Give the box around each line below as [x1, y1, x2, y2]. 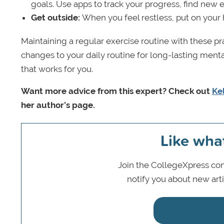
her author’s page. [21, 99, 95, 110]
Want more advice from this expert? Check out [21, 85, 212, 96]
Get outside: [31, 12, 82, 22]
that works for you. [21, 63, 93, 74]
